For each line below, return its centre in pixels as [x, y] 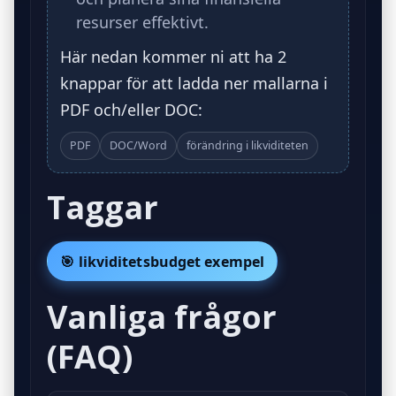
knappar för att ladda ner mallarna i [194, 83]
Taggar [103, 207]
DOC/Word [138, 145]
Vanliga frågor [162, 317]
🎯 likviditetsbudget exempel [163, 261]
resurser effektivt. [142, 22]
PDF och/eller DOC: [131, 109]
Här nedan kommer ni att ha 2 [173, 56]
